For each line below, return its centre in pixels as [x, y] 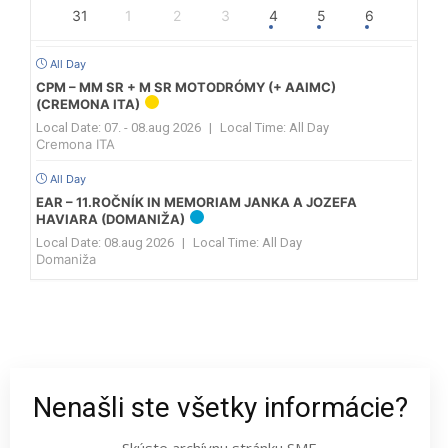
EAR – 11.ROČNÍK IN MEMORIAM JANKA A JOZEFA [196, 201]
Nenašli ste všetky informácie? [220, 408]
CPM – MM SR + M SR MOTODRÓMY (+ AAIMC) [186, 87]
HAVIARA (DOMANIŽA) [110, 218]
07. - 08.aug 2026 [152, 128]
